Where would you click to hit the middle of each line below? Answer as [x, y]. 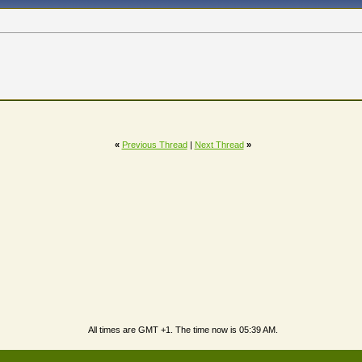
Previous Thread [154, 145]
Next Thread [219, 145]
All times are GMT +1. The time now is [163, 330]
